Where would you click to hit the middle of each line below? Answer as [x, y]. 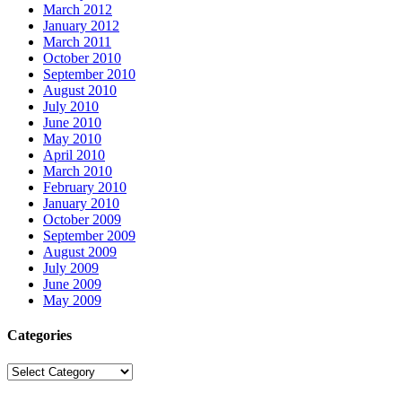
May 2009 [72, 301]
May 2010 [72, 139]
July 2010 [71, 107]
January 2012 [81, 26]
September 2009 [89, 236]
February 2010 [85, 188]
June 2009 [72, 284]
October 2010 [82, 58]
